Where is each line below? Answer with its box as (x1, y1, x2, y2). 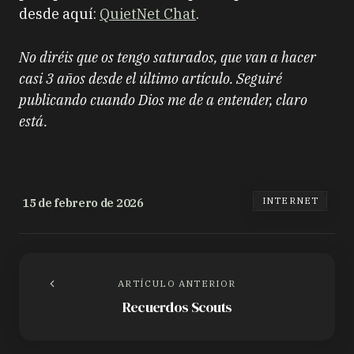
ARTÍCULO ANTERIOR (118, 277, 236, 289)
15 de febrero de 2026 (22, 195, 144, 210)
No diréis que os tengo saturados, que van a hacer (19, 48, 316, 66)
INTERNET (262, 195, 318, 206)
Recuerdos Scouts (122, 297, 232, 317)
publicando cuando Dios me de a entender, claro (19, 91, 307, 109)
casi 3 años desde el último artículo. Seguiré (19, 70, 282, 88)
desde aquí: (19, 5, 100, 23)
